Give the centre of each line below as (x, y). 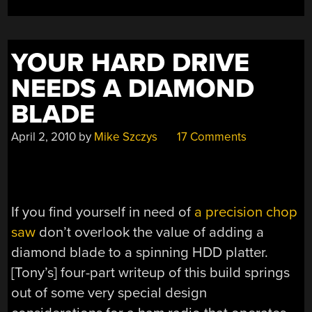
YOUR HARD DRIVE (131, 63)
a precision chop (246, 212)
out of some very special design (109, 293)
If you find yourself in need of (103, 212)
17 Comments (211, 137)
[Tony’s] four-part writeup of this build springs (151, 273)
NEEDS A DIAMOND (133, 89)
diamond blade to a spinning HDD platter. (140, 253)
